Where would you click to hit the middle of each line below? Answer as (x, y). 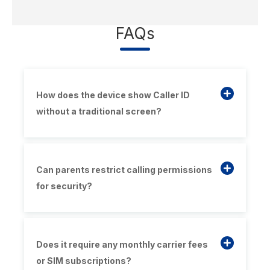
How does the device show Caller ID (113, 95)
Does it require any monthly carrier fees (122, 245)
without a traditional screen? (99, 111)
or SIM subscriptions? (84, 261)
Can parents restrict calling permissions (124, 170)
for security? (64, 186)
